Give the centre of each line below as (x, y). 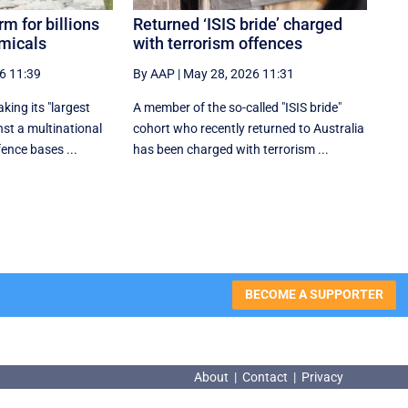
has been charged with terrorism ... (231, 149)
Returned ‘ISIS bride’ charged (238, 24)
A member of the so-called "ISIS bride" (238, 107)
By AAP (154, 73)
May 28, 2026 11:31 (239, 73)
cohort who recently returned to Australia (249, 128)
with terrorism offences (218, 43)
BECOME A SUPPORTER (314, 295)
